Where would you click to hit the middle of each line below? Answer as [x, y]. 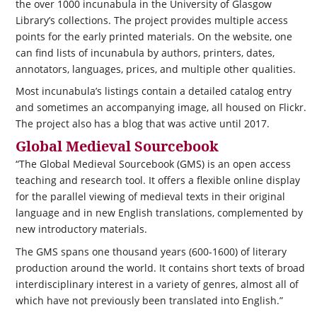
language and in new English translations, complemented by [159, 213]
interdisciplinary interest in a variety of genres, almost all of [157, 284]
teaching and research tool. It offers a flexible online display [157, 180]
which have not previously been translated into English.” [149, 300]
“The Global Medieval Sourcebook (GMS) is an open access [153, 164]
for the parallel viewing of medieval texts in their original [150, 197]
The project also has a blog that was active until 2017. [142, 123]
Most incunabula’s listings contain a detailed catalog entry [153, 91]
